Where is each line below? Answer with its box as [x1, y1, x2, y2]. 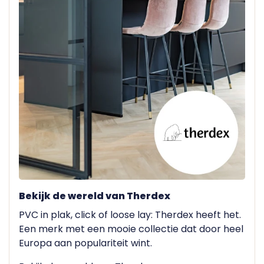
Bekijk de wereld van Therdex [19, 189, 170, 203]
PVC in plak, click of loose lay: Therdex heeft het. [19, 208, 241, 222]
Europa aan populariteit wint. [19, 236, 152, 250]
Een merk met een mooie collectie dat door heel [19, 222, 243, 236]
